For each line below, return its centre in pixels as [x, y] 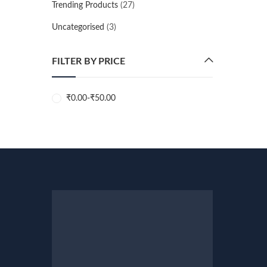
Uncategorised [78, 27]
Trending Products [85, 5]
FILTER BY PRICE [89, 61]
